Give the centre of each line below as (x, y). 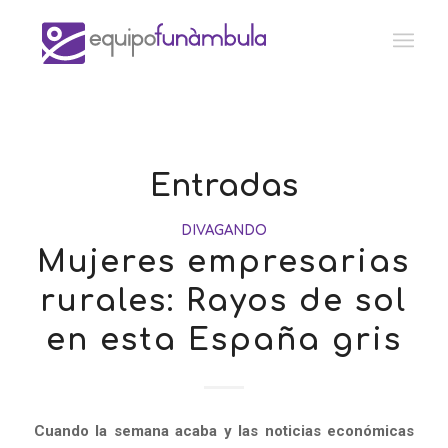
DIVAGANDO (223, 230)
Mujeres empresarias (224, 262)
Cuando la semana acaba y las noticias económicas (224, 430)
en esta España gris (223, 340)
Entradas (223, 186)
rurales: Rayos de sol (224, 301)
